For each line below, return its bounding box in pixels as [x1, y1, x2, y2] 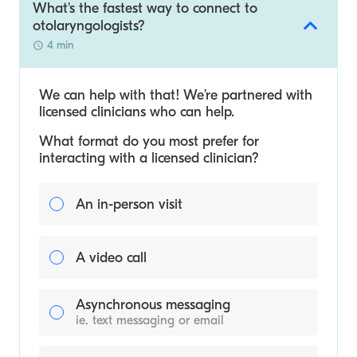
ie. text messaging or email [76, 313, 224, 328]
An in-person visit [76, 195, 182, 213]
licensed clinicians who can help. [39, 104, 234, 120]
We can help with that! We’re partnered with [39, 87, 312, 104]
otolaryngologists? [33, 18, 145, 34]
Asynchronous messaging [76, 296, 230, 313]
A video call [76, 249, 147, 266]
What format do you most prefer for [39, 133, 259, 150]
